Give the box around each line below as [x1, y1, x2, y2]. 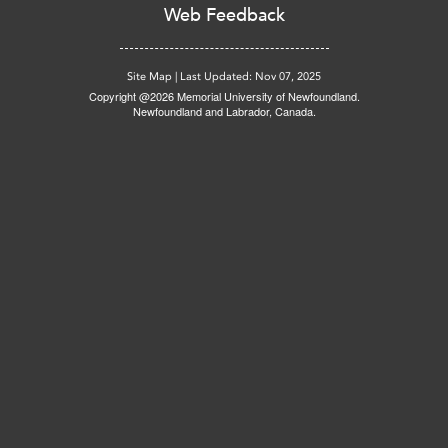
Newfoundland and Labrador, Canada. [132, 103, 316, 119]
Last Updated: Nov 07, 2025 [180, 70, 321, 83]
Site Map [127, 70, 172, 83]
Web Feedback [163, 4, 285, 26]
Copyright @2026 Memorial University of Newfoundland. [88, 88, 360, 104]
